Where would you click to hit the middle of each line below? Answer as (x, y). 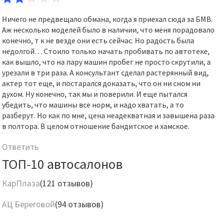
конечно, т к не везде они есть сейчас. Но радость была (98, 40)
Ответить (20, 147)
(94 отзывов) (80, 204)
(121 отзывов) (67, 183)
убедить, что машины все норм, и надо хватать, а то (93, 105)
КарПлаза (21, 183)
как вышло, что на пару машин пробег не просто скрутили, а (107, 62)
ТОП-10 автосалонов (63, 164)
